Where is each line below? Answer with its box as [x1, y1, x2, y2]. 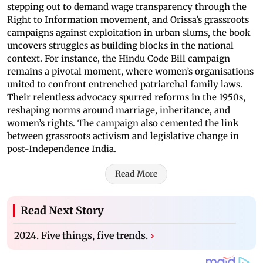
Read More [115, 168, 157, 180]
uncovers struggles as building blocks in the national [7, 40, 234, 52]
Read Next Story [21, 204, 104, 218]
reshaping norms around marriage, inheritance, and [7, 104, 230, 116]
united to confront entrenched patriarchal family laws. [7, 79, 242, 90]
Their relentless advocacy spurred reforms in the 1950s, [7, 92, 245, 103]
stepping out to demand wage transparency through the [7, 1, 247, 13]
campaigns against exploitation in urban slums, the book [7, 27, 251, 39]
